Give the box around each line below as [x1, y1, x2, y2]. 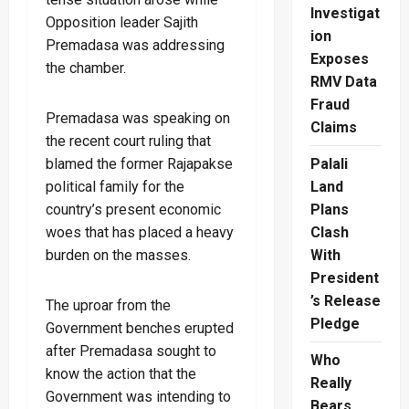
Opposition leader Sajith [46, 13, 198, 31]
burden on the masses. [46, 246, 191, 264]
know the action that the [46, 364, 196, 383]
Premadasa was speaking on [46, 109, 230, 127]
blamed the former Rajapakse [46, 154, 233, 173]
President [309, 269, 379, 288]
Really [309, 374, 351, 393]
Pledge [309, 315, 360, 333]
